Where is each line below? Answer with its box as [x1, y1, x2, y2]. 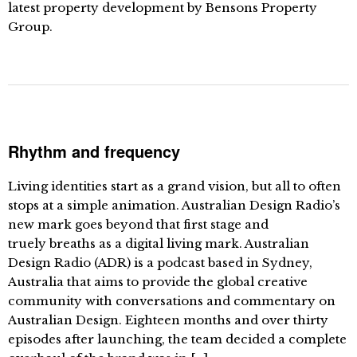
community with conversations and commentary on [8, 293, 335, 308]
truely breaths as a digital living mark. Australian [8, 236, 309, 251]
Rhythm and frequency [8, 139, 180, 163]
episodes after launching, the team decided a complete [8, 331, 347, 347]
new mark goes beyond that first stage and [8, 217, 269, 232]
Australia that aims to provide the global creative [8, 274, 308, 289]
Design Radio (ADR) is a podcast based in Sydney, [8, 255, 312, 270]
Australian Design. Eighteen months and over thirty [8, 312, 328, 328]
